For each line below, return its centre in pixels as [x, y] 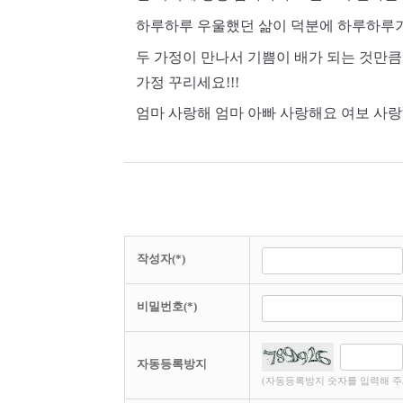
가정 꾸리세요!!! [188, 82]
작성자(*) [161, 259]
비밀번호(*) [167, 307]
